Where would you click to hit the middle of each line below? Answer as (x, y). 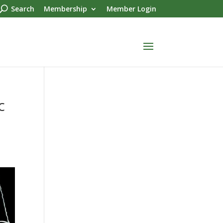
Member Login (131, 8)
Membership (65, 8)
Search (22, 8)
